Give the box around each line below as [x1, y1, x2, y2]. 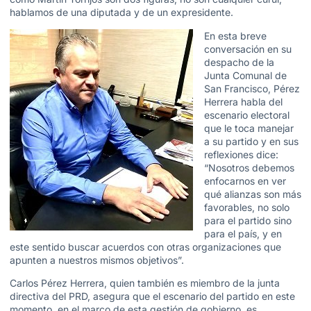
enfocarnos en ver [204, 174, 286, 187]
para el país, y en [204, 227, 282, 239]
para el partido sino [204, 214, 292, 226]
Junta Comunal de [204, 69, 287, 81]
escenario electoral [204, 108, 289, 121]
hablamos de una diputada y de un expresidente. [10, 6, 233, 19]
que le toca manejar [204, 121, 294, 134]
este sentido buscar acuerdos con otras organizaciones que [10, 240, 281, 253]
